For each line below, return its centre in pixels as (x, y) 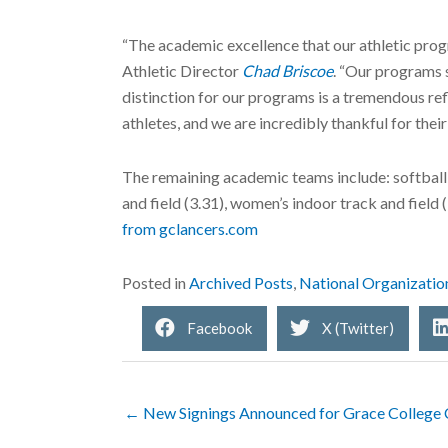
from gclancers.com (190, 228)
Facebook (219, 328)
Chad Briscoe (287, 70)
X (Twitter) (358, 328)
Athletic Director (182, 70)
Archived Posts (241, 282)
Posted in (155, 282)
